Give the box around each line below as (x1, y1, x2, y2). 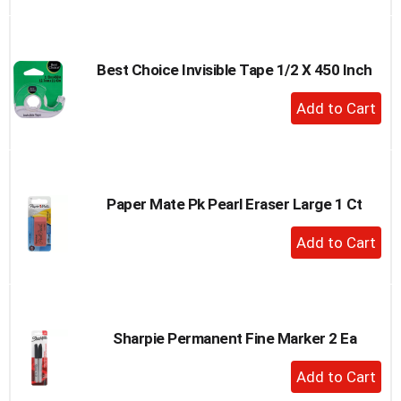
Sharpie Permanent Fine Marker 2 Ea (113, 328, 356, 347)
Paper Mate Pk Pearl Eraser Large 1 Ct (107, 194, 363, 213)
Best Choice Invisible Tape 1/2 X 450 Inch (97, 60, 372, 79)
